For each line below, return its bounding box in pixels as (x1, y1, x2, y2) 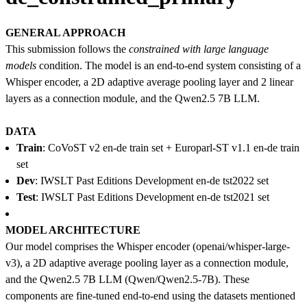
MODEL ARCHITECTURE (5, 223, 140, 236)
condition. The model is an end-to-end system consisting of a (36, 59, 301, 71)
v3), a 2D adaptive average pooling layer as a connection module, (5, 256, 288, 269)
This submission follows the (5, 42, 129, 55)
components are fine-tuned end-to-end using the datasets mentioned (5, 289, 295, 302)
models (5, 59, 36, 71)
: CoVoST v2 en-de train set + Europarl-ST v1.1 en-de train (42, 141, 299, 153)
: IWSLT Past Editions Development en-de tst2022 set (35, 174, 269, 186)
